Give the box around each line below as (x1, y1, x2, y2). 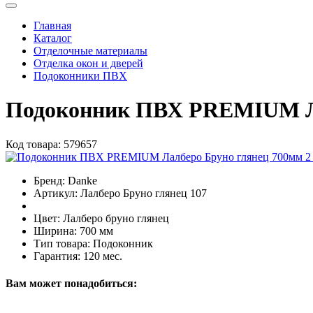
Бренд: (34, 174, 65, 187)
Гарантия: (34, 249, 80, 262)
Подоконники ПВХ (34, 69, 127, 82)
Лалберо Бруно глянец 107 (80, 187, 207, 199)
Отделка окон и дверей (34, 57, 143, 69)
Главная (34, 19, 71, 31)
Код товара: (6, 138, 61, 150)
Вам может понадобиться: (6, 277, 137, 289)
